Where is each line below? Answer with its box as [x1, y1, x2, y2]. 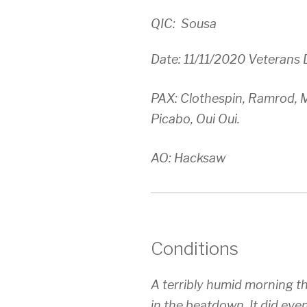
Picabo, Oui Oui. [151, 112, 240, 127]
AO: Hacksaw [151, 151, 225, 166]
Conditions [151, 238, 238, 260]
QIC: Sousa [151, 16, 217, 32]
